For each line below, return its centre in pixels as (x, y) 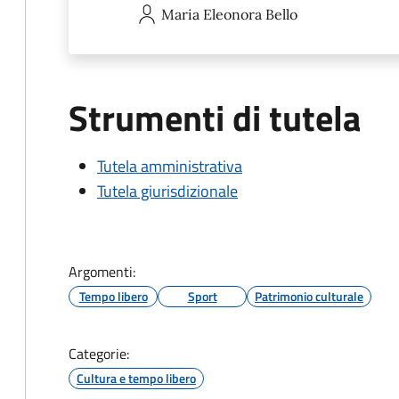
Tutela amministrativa (170, 166)
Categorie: (99, 354)
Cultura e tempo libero (136, 378)
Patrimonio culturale (309, 296)
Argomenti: (102, 272)
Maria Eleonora (212, 14)
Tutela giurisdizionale (167, 191)
